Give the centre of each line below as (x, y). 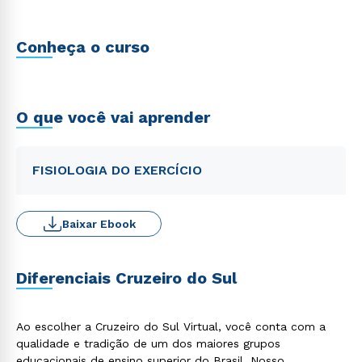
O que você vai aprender (113, 117)
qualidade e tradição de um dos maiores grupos (148, 343)
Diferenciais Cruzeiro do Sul (126, 278)
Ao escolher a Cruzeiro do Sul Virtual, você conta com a (171, 326)
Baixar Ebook (99, 224)
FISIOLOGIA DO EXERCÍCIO (117, 170)
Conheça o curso (83, 47)
